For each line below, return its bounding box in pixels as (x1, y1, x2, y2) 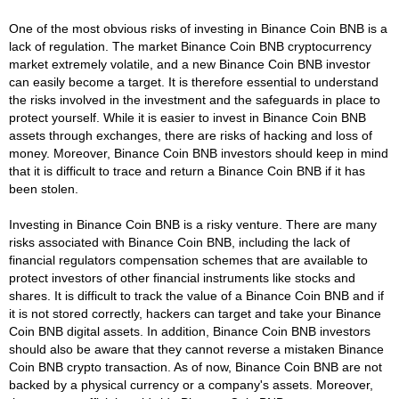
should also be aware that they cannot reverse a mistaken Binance (9, 341, 384, 356)
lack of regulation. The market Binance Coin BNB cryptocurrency (9, 38, 371, 53)
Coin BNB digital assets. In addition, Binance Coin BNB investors (9, 323, 370, 338)
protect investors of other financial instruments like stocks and (9, 270, 355, 285)
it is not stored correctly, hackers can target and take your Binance (9, 305, 381, 321)
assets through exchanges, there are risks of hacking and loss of (9, 127, 372, 142)
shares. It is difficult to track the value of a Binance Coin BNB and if (9, 288, 384, 303)
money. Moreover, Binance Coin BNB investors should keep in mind (9, 145, 388, 160)
